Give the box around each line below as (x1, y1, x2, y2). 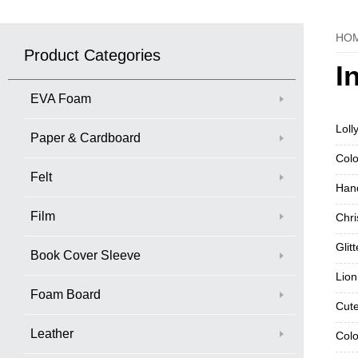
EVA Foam (30, 91, 91, 105)
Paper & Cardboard (30, 130, 141, 145)
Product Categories (24, 46, 161, 64)
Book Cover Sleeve (30, 248, 141, 262)
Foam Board (30, 287, 101, 301)
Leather (30, 326, 74, 340)
